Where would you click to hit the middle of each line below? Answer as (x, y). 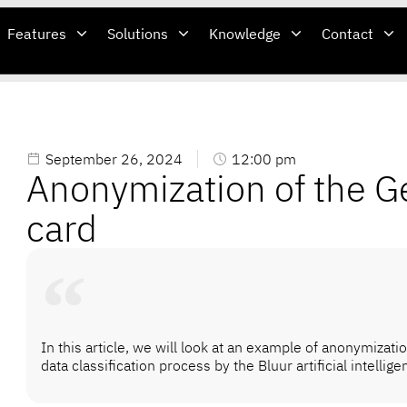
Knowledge (245, 34)
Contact (348, 34)
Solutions (138, 34)
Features (37, 34)
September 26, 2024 (114, 159)
